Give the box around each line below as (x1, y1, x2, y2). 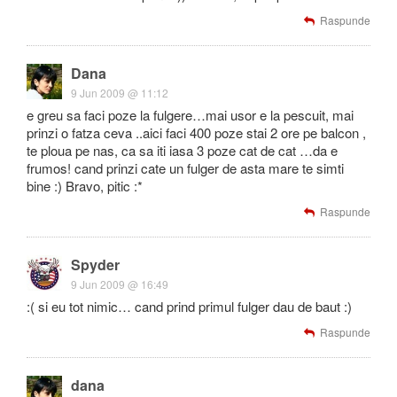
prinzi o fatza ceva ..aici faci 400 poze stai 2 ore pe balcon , (27, 123, 366, 142)
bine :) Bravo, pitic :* (27, 176, 143, 195)
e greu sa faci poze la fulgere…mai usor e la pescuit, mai (27, 105, 354, 124)
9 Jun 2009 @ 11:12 (71, 85, 168, 100)
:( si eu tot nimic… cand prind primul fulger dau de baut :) (27, 297, 352, 315)
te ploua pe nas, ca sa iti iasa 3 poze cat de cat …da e (27, 141, 338, 160)
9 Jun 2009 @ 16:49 (71, 276, 168, 292)
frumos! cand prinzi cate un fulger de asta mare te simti (27, 159, 344, 177)
